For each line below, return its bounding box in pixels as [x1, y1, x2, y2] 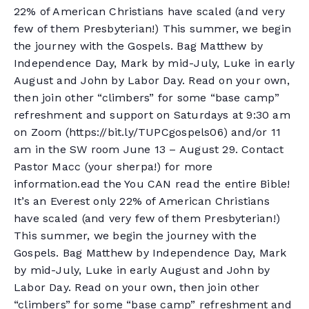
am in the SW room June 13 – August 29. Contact [14, 143, 284, 156]
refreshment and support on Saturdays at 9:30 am [14, 108, 290, 121]
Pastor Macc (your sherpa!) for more [14, 160, 213, 173]
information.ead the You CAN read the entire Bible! [14, 177, 290, 190]
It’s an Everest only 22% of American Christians [14, 195, 270, 208]
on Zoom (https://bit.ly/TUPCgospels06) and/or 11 [14, 126, 281, 139]
